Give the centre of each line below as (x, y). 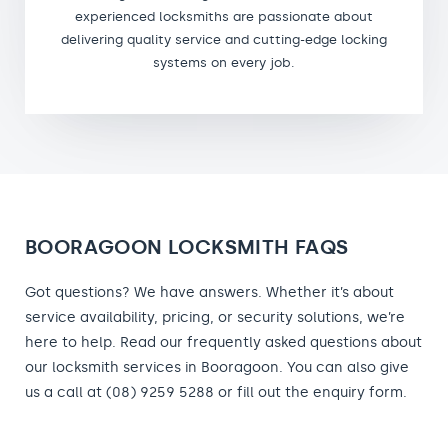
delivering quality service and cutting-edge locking (224, 39)
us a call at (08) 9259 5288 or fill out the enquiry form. (216, 392)
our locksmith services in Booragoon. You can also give (217, 367)
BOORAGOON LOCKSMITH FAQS (187, 246)
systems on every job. (224, 62)
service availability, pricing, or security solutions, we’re (215, 317)
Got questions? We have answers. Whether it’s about (209, 292)
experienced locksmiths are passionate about (224, 16)
